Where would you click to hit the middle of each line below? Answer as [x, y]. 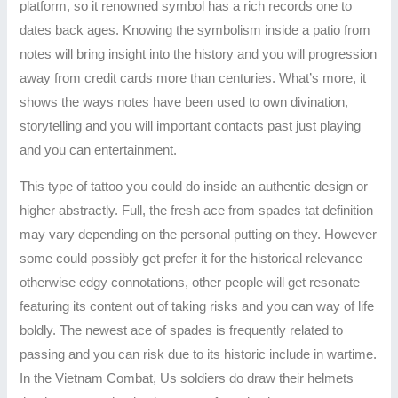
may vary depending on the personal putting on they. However [199, 235]
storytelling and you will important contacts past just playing [191, 126]
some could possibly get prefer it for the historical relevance [191, 259]
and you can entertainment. [99, 150]
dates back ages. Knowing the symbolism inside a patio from [195, 30]
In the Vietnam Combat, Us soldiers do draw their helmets [187, 379]
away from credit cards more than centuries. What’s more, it [193, 78]
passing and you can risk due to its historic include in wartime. [199, 355]
